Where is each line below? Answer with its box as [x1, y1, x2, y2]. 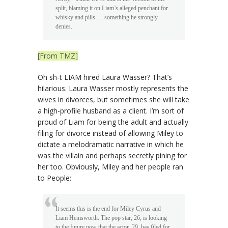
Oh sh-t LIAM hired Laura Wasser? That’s [38, 72, 172, 82]
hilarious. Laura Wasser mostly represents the [38, 83, 188, 93]
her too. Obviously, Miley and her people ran [38, 161, 183, 172]
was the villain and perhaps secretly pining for [38, 150, 187, 160]
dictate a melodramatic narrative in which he [38, 139, 184, 149]
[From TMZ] [38, 50, 78, 61]
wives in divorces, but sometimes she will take [38, 94, 189, 104]
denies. [55, 23, 72, 30]
